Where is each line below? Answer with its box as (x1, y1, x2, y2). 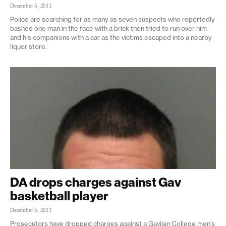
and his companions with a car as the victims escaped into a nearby (10, 33, 212, 42)
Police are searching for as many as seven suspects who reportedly (10, 15, 215, 24)
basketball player (10, 187, 108, 204)
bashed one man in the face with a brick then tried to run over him (10, 24, 207, 33)
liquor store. (10, 42, 47, 51)
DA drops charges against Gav (10, 174, 181, 190)
